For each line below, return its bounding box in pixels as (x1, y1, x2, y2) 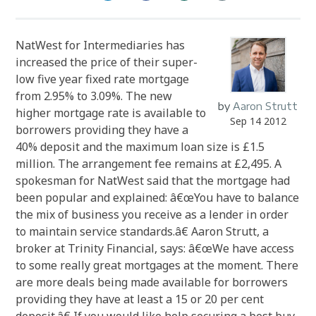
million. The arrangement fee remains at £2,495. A (16, 156, 282, 171)
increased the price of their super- (16, 54, 198, 70)
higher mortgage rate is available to (16, 105, 207, 121)
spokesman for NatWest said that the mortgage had (16, 173, 291, 188)
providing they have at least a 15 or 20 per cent (16, 291, 265, 307)
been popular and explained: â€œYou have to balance (16, 190, 300, 205)
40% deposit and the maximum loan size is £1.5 (16, 139, 265, 154)
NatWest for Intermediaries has (16, 37, 186, 53)
